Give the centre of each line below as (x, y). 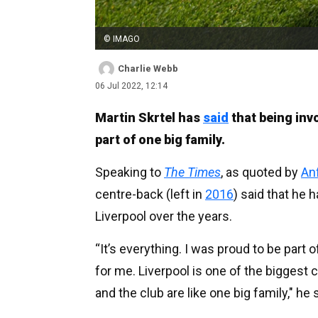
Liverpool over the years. (164, 216)
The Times (192, 172)
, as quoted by (261, 172)
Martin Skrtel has (149, 117)
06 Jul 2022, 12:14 (131, 86)
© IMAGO (122, 39)
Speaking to (130, 172)
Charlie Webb (148, 68)
